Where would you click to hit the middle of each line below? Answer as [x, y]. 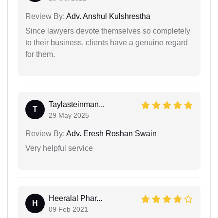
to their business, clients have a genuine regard [107, 42]
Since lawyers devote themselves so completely [108, 31]
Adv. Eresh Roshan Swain [111, 133]
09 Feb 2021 [68, 209]
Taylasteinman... [77, 104]
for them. [40, 54]
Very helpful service [59, 148]
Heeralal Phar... [75, 198]
